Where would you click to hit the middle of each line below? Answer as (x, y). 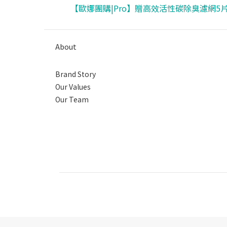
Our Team (72, 100)
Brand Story (75, 74)
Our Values (73, 87)
